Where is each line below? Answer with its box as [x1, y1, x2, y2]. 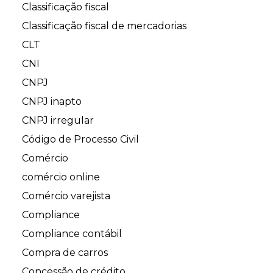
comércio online [22, 171, 100, 183]
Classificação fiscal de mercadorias [22, 20, 186, 32]
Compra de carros [22, 247, 108, 259]
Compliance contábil [22, 228, 122, 240]
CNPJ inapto [22, 96, 82, 108]
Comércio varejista [22, 190, 110, 202]
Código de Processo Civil [22, 133, 139, 146]
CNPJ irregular [22, 115, 94, 127]
